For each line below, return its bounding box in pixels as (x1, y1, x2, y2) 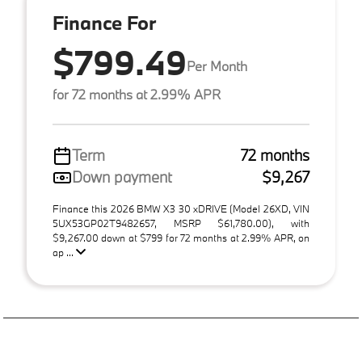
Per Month (187, 57, 247, 74)
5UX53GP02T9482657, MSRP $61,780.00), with (53, 217, 309, 229)
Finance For (53, 10, 156, 35)
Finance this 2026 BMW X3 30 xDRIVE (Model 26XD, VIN (53, 202, 309, 215)
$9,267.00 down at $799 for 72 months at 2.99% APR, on (53, 231, 309, 244)
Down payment (72, 167, 172, 187)
